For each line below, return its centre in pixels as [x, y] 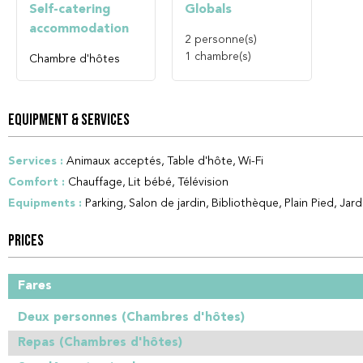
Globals [209, 9]
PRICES [26, 240]
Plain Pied [309, 203]
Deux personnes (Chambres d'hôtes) [132, 317]
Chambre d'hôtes [75, 59]
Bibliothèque [245, 203]
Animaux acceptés [114, 161]
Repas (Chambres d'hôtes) [100, 342]
